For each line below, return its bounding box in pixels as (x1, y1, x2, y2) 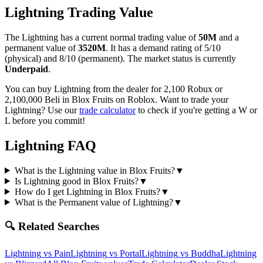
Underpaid (5, 63, 48, 74)
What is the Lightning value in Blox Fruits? (14, 165, 175, 176)
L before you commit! (5, 115, 85, 126)
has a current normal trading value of (58, 32, 198, 42)
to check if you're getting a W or (136, 104, 257, 115)
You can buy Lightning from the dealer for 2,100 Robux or (5, 83, 222, 94)
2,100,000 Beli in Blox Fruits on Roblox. (5, 94, 160, 104)
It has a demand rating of (110, 42, 204, 53)
